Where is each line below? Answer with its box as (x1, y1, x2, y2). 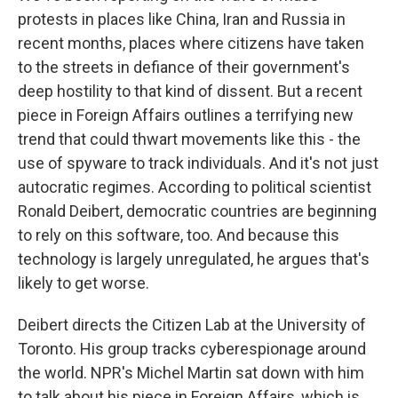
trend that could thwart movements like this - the (18, 130, 361, 148)
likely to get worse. (18, 274, 149, 292)
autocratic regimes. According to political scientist (18, 178, 371, 196)
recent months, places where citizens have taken (18, 34, 364, 52)
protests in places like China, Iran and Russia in (18, 10, 346, 28)
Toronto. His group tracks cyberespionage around (18, 339, 366, 358)
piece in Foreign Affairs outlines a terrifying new (18, 106, 354, 124)
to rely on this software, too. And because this (18, 226, 339, 244)
